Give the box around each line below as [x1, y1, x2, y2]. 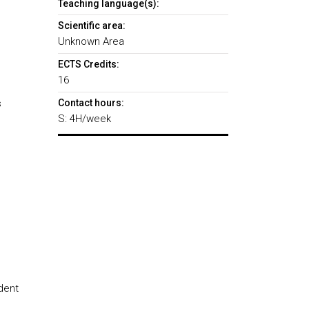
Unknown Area [57, 35, 124, 48]
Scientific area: [57, 20, 126, 31]
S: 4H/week [57, 112, 111, 125]
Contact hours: [57, 97, 124, 108]
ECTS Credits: [57, 59, 119, 70]
